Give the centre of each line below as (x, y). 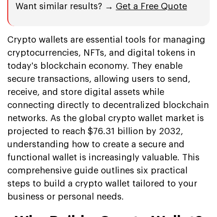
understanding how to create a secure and (96, 144)
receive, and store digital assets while (86, 92)
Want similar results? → (66, 6)
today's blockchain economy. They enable (95, 66)
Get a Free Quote (151, 6)
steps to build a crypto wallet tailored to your (102, 183)
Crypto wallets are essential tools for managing (106, 39)
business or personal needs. (66, 196)
